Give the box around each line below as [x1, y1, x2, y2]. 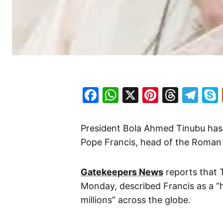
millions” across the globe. [81, 194, 191, 205]
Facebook [99, 85, 173, 105]
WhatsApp [118, 85, 197, 105]
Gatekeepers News [81, 166, 163, 177]
